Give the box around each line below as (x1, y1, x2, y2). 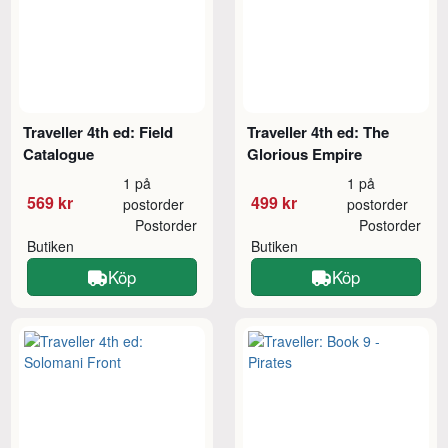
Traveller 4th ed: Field (23, 121, 174, 144)
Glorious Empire (247, 143, 363, 166)
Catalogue (23, 143, 95, 166)
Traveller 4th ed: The (247, 121, 390, 144)
